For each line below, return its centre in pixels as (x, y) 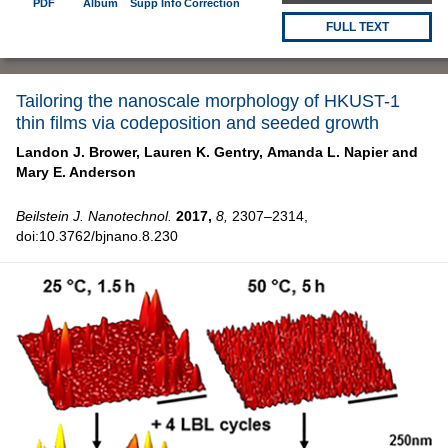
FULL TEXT (357, 27)
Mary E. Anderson (76, 172)
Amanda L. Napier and (342, 152)
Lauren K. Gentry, (203, 152)
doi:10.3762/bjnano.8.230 (97, 236)
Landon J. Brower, (78, 152)
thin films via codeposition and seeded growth (197, 123)
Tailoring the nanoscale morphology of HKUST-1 (208, 101)
